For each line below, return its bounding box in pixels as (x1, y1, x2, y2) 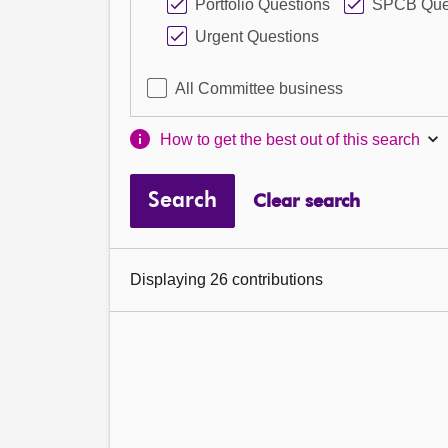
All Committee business (175, 80, 343, 97)
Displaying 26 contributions (130, 271, 323, 288)
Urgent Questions (195, 28, 319, 45)
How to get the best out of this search (160, 130, 421, 148)
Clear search (252, 192, 360, 211)
